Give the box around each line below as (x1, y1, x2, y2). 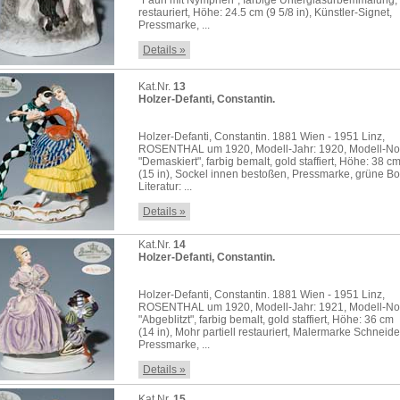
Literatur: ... (138, 180, 192, 193)
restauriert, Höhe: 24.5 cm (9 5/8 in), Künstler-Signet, (138, 6, 392, 19)
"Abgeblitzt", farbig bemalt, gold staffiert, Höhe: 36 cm (138, 313, 394, 326)
